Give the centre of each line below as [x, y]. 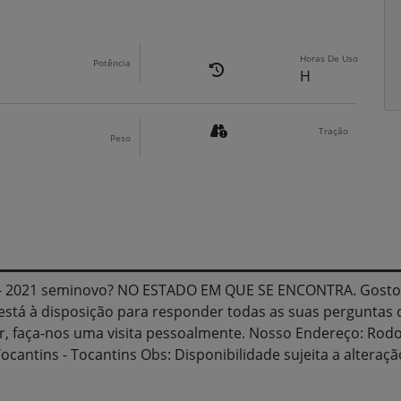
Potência [111, 62]
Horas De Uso [328, 58]
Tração [333, 130]
